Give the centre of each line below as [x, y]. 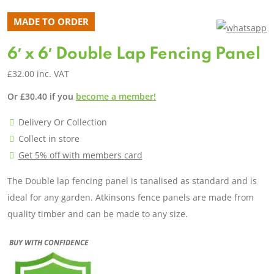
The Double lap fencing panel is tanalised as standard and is [132, 181]
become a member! [116, 97]
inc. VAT [53, 74]
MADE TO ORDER [51, 22]
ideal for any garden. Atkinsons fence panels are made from [131, 198]
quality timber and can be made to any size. [98, 214]
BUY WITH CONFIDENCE [48, 242]
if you [61, 97]
